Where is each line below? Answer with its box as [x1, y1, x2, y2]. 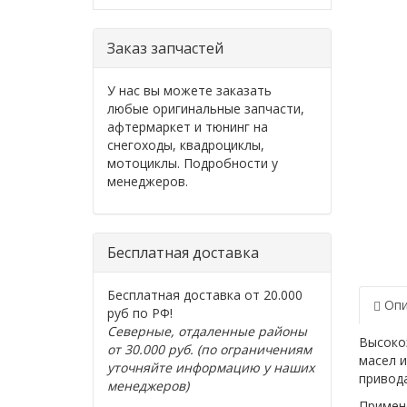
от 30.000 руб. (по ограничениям [107, 341, 312, 358]
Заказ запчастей [107, 38, 223, 58]
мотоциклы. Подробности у [107, 154, 278, 172]
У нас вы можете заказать [107, 82, 272, 99]
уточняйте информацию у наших [107, 359, 314, 376]
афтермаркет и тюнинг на [107, 118, 268, 135]
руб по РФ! [107, 304, 173, 322]
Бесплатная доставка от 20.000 [107, 286, 303, 303]
